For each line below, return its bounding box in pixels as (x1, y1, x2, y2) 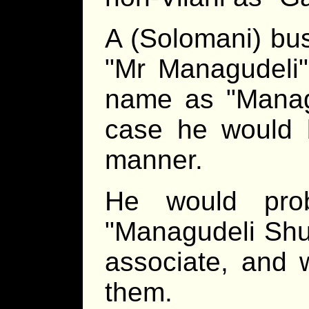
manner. (105, 144, 203, 175)
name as (105, 83, 226, 114)
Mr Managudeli (114, 53, 299, 83)
